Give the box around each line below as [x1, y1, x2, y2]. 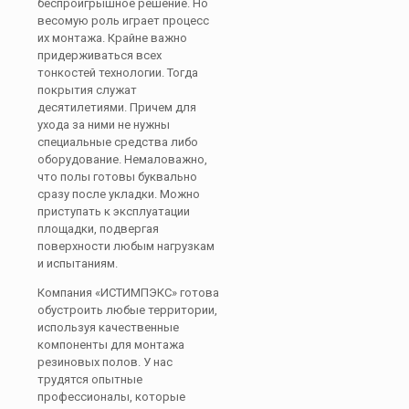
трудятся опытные [37, 372, 142, 386]
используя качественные [37, 320, 179, 334]
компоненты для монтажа [37, 338, 184, 351]
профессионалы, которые [37, 390, 185, 404]
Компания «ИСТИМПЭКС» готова [37, 286, 219, 299]
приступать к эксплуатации [37, 204, 190, 218]
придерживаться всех [37, 48, 162, 62]
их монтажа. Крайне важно [37, 31, 187, 45]
